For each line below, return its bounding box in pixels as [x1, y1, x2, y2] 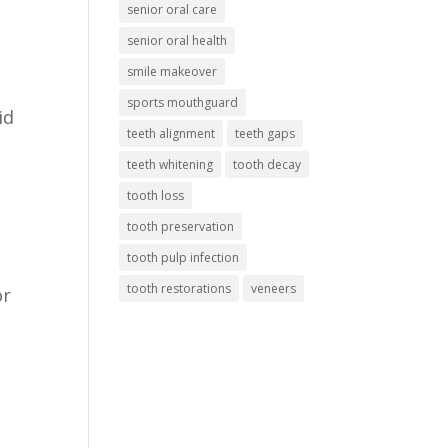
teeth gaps [235, 125, 296, 143]
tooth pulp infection [127, 249, 240, 267]
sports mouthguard [127, 94, 239, 112]
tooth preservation [127, 218, 235, 236]
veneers [251, 280, 297, 298]
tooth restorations [127, 280, 232, 298]
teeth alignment [127, 125, 216, 143]
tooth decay [233, 156, 302, 174]
